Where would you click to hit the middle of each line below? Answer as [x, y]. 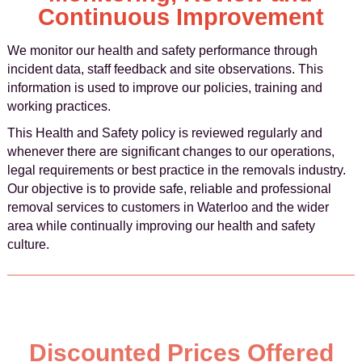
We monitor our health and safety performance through [162, 51]
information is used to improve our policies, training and [164, 88]
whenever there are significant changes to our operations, [170, 152]
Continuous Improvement [181, 17]
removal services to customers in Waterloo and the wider [168, 207]
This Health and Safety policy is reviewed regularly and [164, 133]
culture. [28, 244]
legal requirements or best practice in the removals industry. [176, 170]
